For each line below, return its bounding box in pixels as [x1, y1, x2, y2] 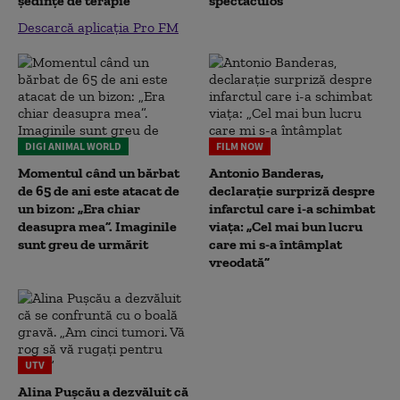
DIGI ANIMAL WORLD [25, 139, 121, 153]
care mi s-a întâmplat [209, 236, 342, 253]
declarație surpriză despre [209, 182, 375, 199]
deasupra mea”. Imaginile [18, 218, 177, 235]
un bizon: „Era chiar [18, 200, 140, 217]
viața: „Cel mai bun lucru [209, 218, 362, 235]
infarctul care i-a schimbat [209, 200, 375, 217]
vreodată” [209, 254, 270, 271]
